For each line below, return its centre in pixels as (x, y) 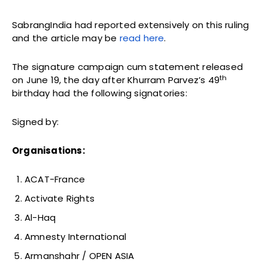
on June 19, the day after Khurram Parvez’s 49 (116, 80)
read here (142, 38)
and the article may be (66, 38)
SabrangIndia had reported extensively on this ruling (131, 25)
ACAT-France (55, 179)
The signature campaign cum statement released (128, 67)
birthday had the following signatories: (100, 93)
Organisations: (48, 151)
